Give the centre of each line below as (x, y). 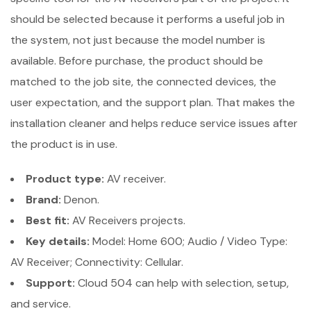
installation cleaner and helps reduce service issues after (154, 123)
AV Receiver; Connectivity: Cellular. (97, 262)
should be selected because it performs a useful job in (148, 19)
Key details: (58, 241)
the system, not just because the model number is (138, 40)
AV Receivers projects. (127, 220)
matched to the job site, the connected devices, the (143, 81)
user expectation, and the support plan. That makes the (153, 102)
